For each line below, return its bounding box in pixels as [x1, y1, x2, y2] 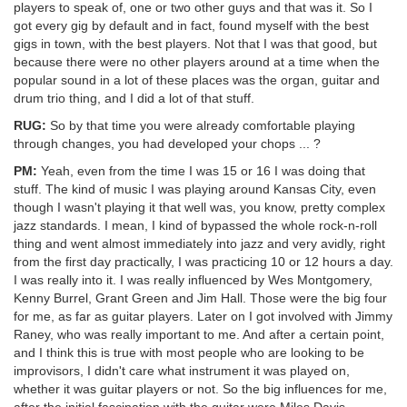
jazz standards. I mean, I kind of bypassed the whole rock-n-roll [14, 218, 377, 233]
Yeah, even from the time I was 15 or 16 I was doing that [37, 164, 365, 178]
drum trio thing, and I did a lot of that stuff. [14, 91, 254, 105]
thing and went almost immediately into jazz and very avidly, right [14, 236, 385, 251]
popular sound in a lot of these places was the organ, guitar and [14, 73, 380, 87]
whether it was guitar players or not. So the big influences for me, [14, 382, 387, 396]
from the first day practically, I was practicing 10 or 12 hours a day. [14, 254, 393, 269]
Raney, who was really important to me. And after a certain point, [14, 327, 384, 342]
